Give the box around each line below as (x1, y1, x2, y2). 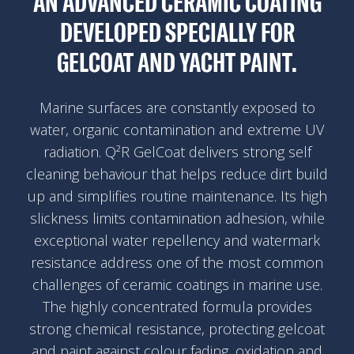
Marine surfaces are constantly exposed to (39, 97, 315, 117)
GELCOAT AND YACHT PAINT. (57, 46, 297, 78)
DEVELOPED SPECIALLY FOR (59, 16, 295, 48)
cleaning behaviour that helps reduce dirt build (26, 164, 328, 183)
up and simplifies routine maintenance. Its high (27, 186, 327, 205)
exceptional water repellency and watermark (34, 230, 320, 250)
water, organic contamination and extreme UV (30, 119, 324, 139)
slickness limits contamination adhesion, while (29, 208, 325, 228)
